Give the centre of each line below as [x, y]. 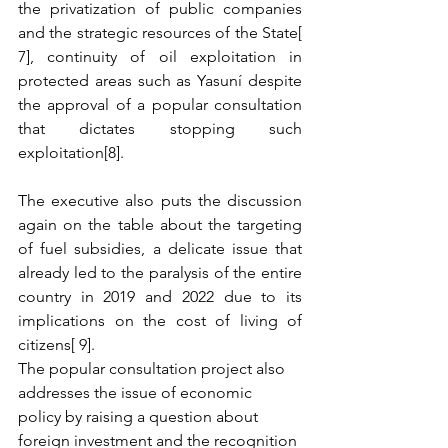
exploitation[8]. [71, 152]
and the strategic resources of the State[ [160, 32]
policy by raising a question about [140, 416]
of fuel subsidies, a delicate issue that [160, 248]
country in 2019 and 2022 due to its [160, 296]
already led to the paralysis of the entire [160, 272]
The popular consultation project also [153, 368]
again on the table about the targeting [160, 224]
